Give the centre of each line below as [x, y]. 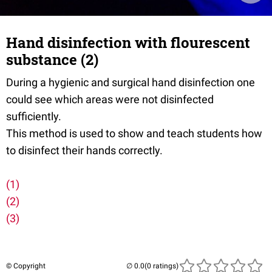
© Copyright [26, 266]
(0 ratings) [161, 266]
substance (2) [52, 59]
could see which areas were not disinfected [110, 99]
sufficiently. [34, 116]
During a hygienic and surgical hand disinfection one [131, 82]
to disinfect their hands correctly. [86, 150]
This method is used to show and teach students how [134, 133]
